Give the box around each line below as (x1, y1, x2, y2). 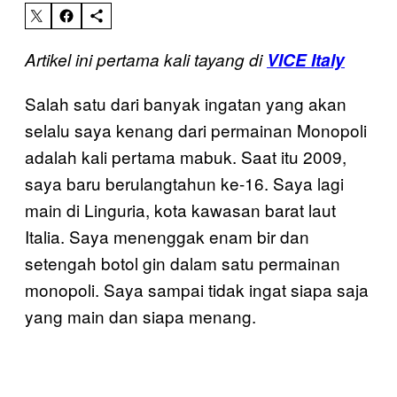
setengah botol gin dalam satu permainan (25, 250, 340, 275)
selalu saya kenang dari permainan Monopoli (25, 117, 367, 142)
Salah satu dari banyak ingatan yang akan (25, 90, 346, 115)
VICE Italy (267, 47, 345, 72)
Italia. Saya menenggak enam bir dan (25, 223, 309, 248)
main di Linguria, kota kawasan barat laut (25, 197, 336, 222)
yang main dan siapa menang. (25, 303, 256, 328)
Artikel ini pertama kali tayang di (25, 47, 267, 71)
